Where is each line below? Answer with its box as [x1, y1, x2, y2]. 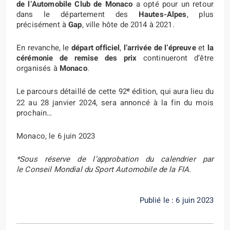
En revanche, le [16, 42, 71, 53]
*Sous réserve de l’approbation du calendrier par [16, 154, 214, 165]
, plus [186, 9, 214, 20]
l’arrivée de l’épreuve [123, 42, 196, 53]
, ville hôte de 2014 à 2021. [82, 19, 175, 30]
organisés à [16, 63, 60, 74]
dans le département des [16, 9, 139, 20]
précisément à [16, 19, 69, 30]
